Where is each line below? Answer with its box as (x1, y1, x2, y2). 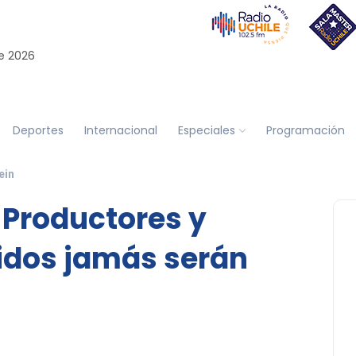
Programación (265, 122, 345, 138)
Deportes (12, 122, 64, 138)
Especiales (177, 122, 235, 138)
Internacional (83, 122, 157, 138)
